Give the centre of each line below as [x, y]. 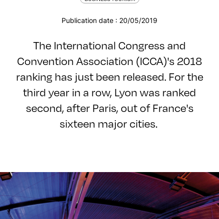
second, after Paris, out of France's [109, 107]
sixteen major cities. [109, 123]
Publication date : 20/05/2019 [109, 20]
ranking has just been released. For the [109, 76]
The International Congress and [109, 45]
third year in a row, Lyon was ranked [109, 92]
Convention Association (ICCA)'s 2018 [109, 60]
